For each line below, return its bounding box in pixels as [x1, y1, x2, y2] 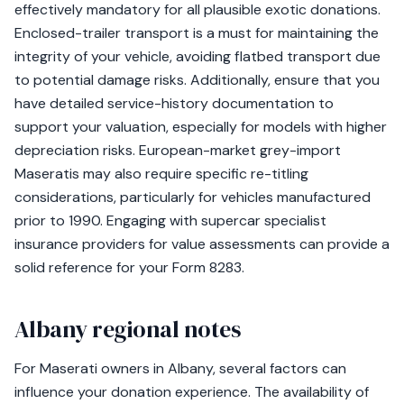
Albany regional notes [14, 313, 241, 345]
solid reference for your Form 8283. [14, 258, 244, 277]
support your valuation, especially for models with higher [14, 117, 387, 136]
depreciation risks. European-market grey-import [14, 141, 341, 160]
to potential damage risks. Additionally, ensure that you [14, 70, 380, 89]
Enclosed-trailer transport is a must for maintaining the [14, 23, 379, 42]
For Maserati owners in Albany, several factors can [14, 359, 346, 378]
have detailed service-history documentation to [14, 94, 334, 113]
